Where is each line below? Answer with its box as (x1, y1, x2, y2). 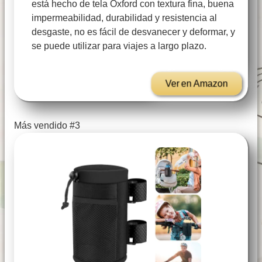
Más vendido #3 (14, 120, 80, 131)
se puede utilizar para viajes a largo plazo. (32, 41, 206, 51)
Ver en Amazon (165, 78, 228, 89)
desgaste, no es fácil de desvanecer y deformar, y (32, 27, 235, 37)
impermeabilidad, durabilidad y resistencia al (32, 13, 217, 23)
